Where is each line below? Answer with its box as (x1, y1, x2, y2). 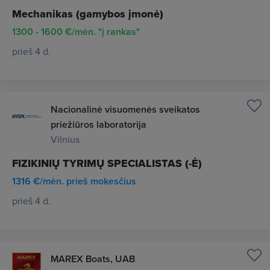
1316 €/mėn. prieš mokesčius (12, 174, 136, 188)
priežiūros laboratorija (51, 118, 146, 131)
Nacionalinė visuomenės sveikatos (51, 102, 200, 116)
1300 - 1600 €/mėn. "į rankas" (12, 25, 140, 39)
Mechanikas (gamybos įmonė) (12, 6, 163, 22)
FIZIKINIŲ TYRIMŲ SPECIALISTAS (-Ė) (12, 155, 202, 171)
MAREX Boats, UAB (51, 252, 135, 266)
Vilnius (51, 133, 80, 146)
